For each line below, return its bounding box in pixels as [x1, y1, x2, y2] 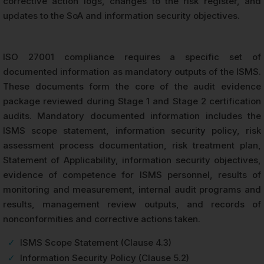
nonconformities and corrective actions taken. [3, 213, 200, 225]
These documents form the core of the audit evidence [3, 80, 261, 92]
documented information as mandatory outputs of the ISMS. [3, 65, 261, 77]
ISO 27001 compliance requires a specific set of [3, 51, 261, 62]
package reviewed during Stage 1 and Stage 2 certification [3, 95, 261, 107]
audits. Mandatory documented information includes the [3, 110, 261, 121]
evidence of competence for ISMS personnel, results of [3, 169, 261, 180]
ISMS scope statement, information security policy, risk [3, 124, 261, 136]
